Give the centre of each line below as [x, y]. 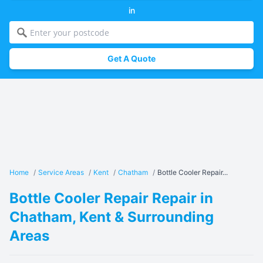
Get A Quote [131, 58]
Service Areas [61, 172]
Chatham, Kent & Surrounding [112, 217]
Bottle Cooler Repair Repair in [111, 198]
